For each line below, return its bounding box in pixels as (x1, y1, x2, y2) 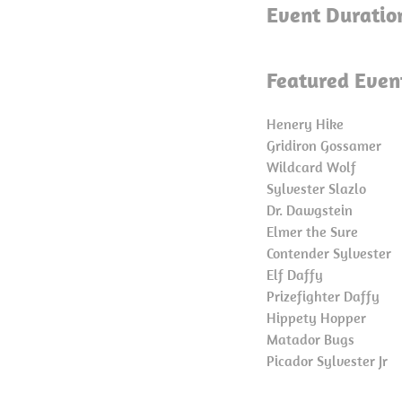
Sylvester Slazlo (267, 179, 370, 197)
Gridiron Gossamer (267, 135, 385, 154)
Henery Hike (267, 114, 347, 133)
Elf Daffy (267, 265, 327, 284)
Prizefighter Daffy (267, 286, 383, 305)
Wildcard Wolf (267, 157, 360, 176)
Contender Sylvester (267, 243, 395, 262)
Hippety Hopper (267, 308, 370, 327)
